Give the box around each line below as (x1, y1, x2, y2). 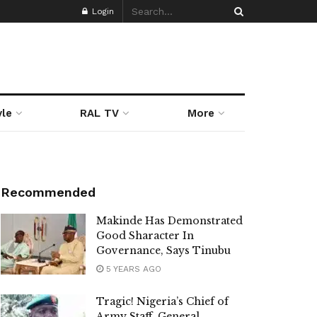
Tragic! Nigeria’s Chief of (96, 295, 229, 308)
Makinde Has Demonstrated (96, 214, 243, 227)
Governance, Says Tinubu (96, 244, 231, 257)
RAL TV (80, 107, 120, 120)
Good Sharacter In (96, 229, 194, 242)
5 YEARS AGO (103, 264, 161, 274)
